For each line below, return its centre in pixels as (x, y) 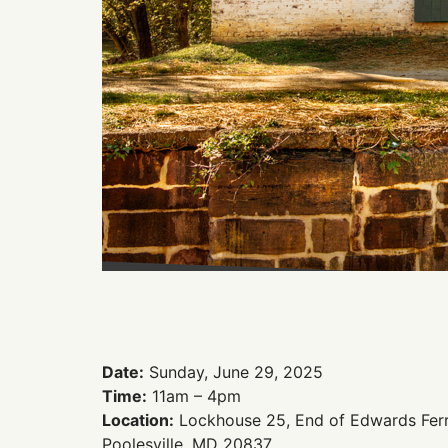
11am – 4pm (194, 396)
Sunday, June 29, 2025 (233, 372)
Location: (138, 420)
